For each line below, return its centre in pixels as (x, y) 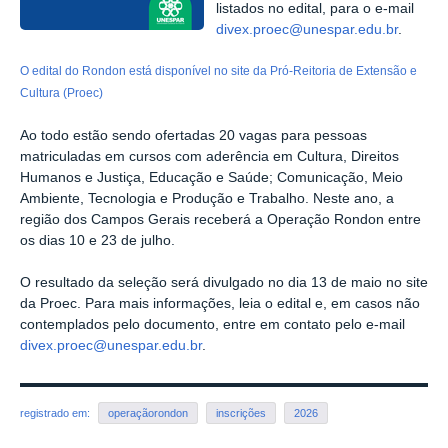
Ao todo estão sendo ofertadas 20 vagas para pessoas (193, 136)
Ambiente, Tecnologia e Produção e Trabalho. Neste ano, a (207, 199)
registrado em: (56, 412)
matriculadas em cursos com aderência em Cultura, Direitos (209, 157)
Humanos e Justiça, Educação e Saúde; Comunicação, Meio (211, 178)
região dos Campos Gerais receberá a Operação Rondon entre (220, 220)
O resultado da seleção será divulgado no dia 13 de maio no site (224, 282)
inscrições (241, 412)
